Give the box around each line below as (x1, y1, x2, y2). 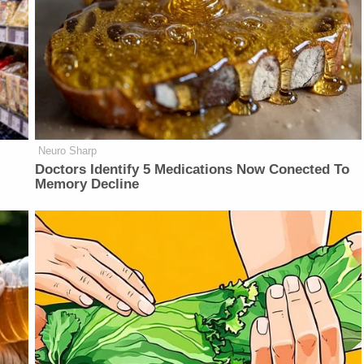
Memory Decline (35, 176, 140, 193)
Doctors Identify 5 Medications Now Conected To (35, 162, 350, 178)
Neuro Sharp (38, 145, 97, 158)
